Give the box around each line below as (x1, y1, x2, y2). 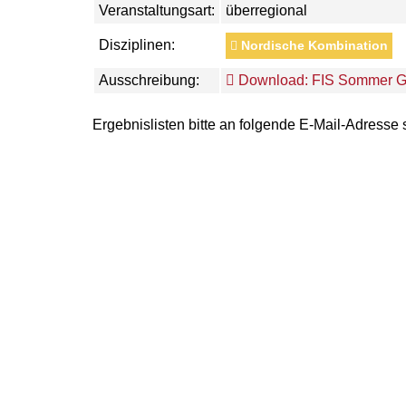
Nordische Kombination (237, 38, 388, 53)
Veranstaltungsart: (99, 3, 215, 18)
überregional (226, 3, 307, 18)
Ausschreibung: (99, 72, 199, 88)
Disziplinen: (99, 37, 175, 53)
